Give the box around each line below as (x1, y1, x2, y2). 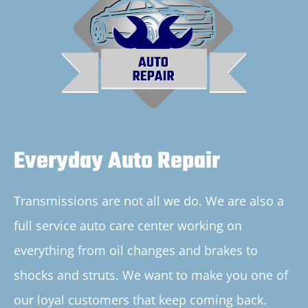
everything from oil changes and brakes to (14, 242, 258, 259)
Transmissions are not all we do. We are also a (14, 192, 284, 210)
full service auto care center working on (14, 217, 242, 234)
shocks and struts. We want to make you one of (14, 267, 288, 284)
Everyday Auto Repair (14, 144, 220, 180)
